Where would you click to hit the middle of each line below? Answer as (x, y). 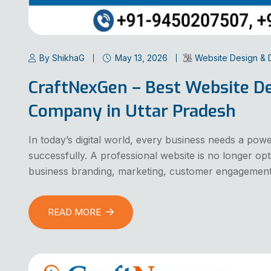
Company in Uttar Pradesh (132, 111)
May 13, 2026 (141, 57)
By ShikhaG (62, 57)
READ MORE (74, 212)
